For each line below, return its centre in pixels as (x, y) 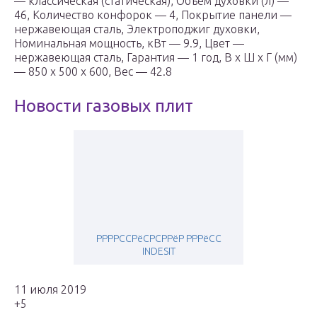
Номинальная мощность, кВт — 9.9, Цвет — (129, 44)
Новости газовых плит (104, 106)
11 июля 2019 (50, 290)
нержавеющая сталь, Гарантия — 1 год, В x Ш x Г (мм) (156, 58)
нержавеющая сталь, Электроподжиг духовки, (137, 29)
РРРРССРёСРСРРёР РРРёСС (158, 239)
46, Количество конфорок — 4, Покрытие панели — (153, 15)
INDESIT (158, 252)
